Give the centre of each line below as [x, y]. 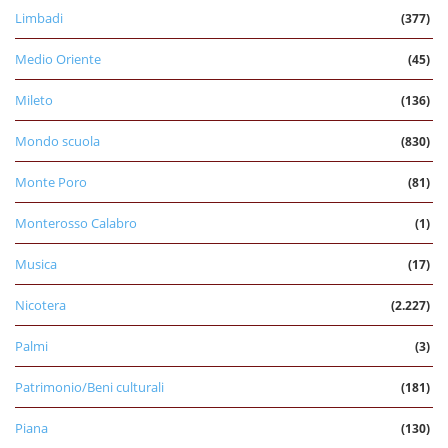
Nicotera [40, 304]
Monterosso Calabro [76, 222]
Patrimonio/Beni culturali [89, 386]
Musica [36, 263]
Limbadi [39, 17]
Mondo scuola [57, 140]
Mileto [34, 99]
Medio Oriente [58, 58]
